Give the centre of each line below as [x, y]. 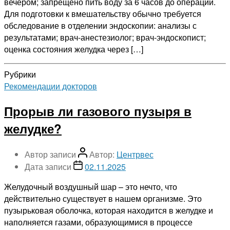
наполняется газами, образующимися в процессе [98, 222]
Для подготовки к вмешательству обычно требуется [103, 13]
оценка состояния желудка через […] [74, 49]
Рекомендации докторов [51, 86]
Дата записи [48, 166]
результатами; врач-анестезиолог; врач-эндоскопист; [105, 37]
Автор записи [50, 154]
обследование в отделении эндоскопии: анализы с [100, 25]
